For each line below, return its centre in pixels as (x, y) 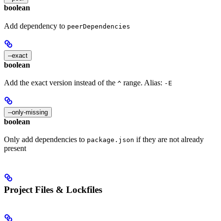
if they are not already (169, 140)
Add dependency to (36, 26)
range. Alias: (143, 83)
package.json (110, 140)
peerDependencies (99, 26)
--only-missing (28, 112)
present (15, 148)
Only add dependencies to (45, 140)
